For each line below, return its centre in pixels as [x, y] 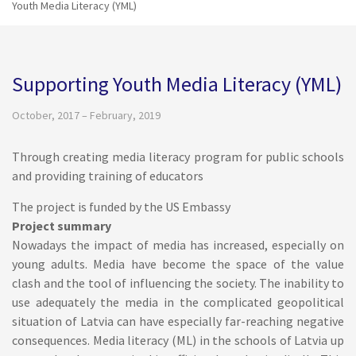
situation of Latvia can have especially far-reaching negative [178, 321]
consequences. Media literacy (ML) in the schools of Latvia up [178, 340]
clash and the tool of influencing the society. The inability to [178, 283]
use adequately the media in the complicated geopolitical [178, 302]
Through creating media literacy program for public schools [178, 157]
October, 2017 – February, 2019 [86, 115]
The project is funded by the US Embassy [121, 207]
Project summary [62, 226]
